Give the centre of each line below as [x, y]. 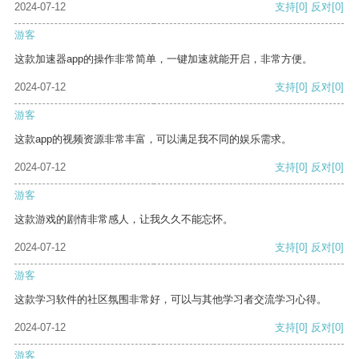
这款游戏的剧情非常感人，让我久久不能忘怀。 [124, 220]
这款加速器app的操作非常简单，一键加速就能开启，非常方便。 [163, 59]
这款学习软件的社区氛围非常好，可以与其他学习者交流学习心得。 [171, 300]
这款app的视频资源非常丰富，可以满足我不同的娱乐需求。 [153, 139]
